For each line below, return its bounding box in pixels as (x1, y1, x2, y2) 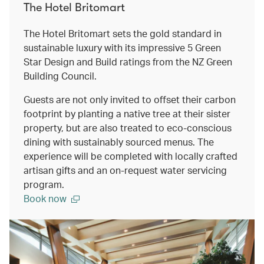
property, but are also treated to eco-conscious (24, 121, 232, 134)
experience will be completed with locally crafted (24, 149, 237, 162)
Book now (24, 192, 67, 204)
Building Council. (24, 69, 97, 82)
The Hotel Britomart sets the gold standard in (24, 27, 222, 39)
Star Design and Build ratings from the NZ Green (24, 55, 232, 68)
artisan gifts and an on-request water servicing (24, 163, 227, 176)
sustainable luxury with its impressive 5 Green (24, 41, 221, 54)
